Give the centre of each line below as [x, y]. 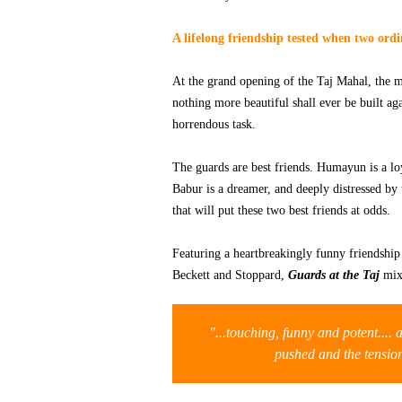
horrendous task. [214, 124]
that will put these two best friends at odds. [283, 210]
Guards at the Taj [334, 275]
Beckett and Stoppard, [230, 275]
